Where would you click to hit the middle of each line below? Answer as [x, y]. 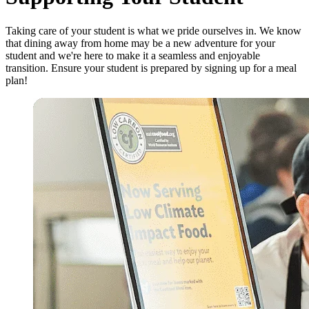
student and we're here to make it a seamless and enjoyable [133, 55]
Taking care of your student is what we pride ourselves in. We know [153, 30]
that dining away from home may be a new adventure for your [140, 43]
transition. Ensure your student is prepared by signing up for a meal [151, 68]
